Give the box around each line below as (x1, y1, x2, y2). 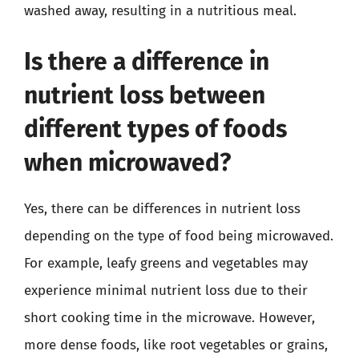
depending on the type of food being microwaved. (24, 228, 333, 244)
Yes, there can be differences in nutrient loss (24, 200, 301, 217)
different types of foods (24, 115, 287, 143)
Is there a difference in (24, 47, 269, 76)
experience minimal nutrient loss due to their (24, 282, 308, 299)
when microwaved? (24, 148, 231, 177)
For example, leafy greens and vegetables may (24, 255, 308, 272)
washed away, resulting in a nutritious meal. (24, 2, 296, 19)
